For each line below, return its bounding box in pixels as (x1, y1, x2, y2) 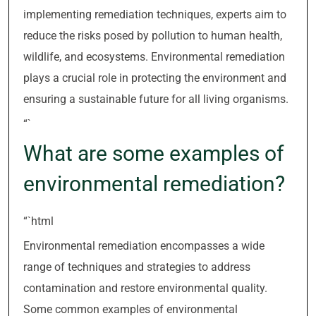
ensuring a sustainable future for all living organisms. (23, 92, 288, 106)
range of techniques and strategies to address (23, 260, 250, 274)
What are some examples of (23, 141, 284, 166)
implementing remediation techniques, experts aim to (23, 8, 286, 21)
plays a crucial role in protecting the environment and (23, 71, 286, 85)
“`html (23, 214, 54, 228)
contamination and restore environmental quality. (23, 281, 267, 295)
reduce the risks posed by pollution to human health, (23, 29, 282, 42)
